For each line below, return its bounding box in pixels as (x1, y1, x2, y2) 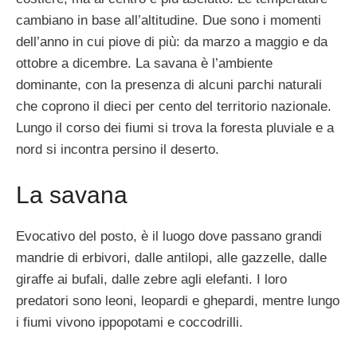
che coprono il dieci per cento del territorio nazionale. (16, 99, 331, 115)
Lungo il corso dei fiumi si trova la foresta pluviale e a (16, 120, 334, 136)
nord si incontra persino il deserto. (16, 142, 219, 158)
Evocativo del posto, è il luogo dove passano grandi (16, 228, 322, 244)
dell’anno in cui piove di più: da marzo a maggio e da (16, 34, 328, 50)
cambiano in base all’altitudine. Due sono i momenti (16, 13, 321, 29)
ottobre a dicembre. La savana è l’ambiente (16, 56, 273, 72)
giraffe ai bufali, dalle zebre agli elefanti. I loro (16, 271, 287, 287)
